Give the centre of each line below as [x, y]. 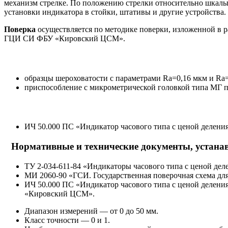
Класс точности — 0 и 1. [67, 220]
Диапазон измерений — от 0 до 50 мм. [91, 211]
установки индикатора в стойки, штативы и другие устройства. [115, 12]
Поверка [20, 30]
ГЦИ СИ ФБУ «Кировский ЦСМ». [65, 39]
